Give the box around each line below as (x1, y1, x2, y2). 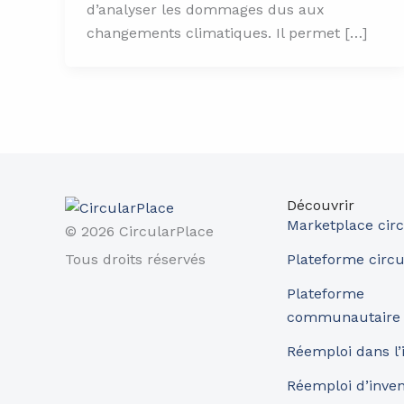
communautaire (287, 308, 401, 326)
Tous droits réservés (65, 251, 206, 268)
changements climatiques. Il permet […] (87, 23, 367, 41)
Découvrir (287, 197, 355, 214)
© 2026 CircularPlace (65, 223, 214, 240)
